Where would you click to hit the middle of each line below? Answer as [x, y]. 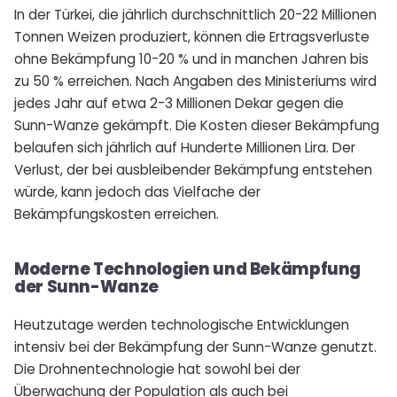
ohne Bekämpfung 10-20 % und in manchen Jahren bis [191, 58]
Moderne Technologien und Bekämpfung [188, 269]
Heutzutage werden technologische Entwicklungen [182, 324]
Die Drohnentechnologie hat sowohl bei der [157, 369]
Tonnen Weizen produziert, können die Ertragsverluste [192, 36]
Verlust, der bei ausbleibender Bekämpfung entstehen [193, 169]
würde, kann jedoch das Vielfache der [137, 191]
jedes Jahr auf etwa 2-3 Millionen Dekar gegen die [179, 103]
